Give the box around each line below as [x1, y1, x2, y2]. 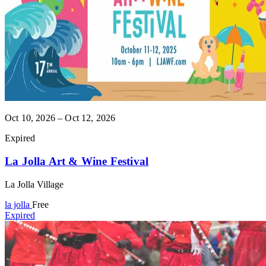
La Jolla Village [5, 179, 64, 189]
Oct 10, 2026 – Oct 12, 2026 [5, 113, 116, 123]
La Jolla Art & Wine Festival [5, 155, 149, 168]
